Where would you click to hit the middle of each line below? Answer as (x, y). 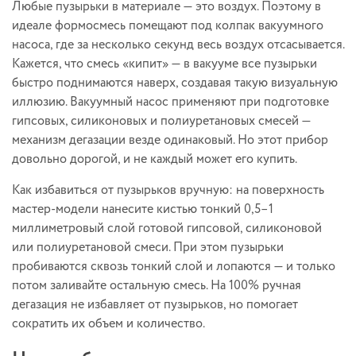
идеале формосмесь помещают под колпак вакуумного (168, 25)
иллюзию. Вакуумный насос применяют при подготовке (170, 102)
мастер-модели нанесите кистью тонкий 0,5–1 (143, 209)
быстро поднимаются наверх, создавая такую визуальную (175, 83)
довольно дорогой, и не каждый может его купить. (155, 159)
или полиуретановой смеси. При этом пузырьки (148, 247)
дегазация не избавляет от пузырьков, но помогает (155, 304)
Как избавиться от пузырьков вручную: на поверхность (168, 190)
